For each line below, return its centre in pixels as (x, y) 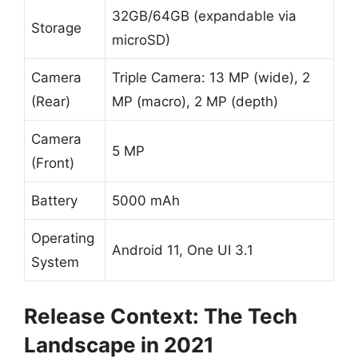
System (55, 262)
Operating (63, 238)
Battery (54, 201)
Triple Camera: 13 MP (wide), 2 (211, 78)
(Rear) (51, 101)
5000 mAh (146, 201)
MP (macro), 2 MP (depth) (195, 101)
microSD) (141, 40)
